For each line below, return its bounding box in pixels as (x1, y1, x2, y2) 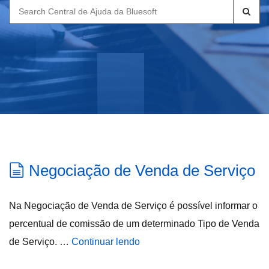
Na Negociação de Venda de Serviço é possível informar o (9, 201, 258, 211)
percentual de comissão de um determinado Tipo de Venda (9, 219, 259, 229)
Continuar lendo (71, 237, 140, 247)
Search (8, 2, 41, 12)
